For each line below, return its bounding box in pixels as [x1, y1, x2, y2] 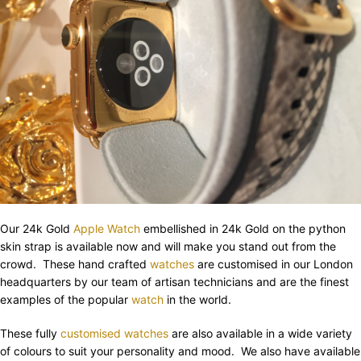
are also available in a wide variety [168, 326, 352, 341]
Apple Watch [73, 222, 140, 236]
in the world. [164, 293, 231, 307]
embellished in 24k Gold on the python [140, 222, 346, 236]
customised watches [60, 326, 168, 341]
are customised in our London [194, 257, 353, 272]
